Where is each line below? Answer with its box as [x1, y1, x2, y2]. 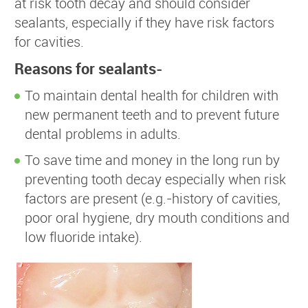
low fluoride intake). [25, 227, 142, 246]
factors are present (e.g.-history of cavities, [25, 188, 280, 208]
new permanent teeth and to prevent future [25, 104, 279, 124]
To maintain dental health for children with [25, 85, 278, 104]
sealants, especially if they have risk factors [14, 12, 274, 32]
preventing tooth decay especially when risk [25, 169, 286, 188]
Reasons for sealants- [14, 58, 163, 78]
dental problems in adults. [25, 124, 181, 143]
